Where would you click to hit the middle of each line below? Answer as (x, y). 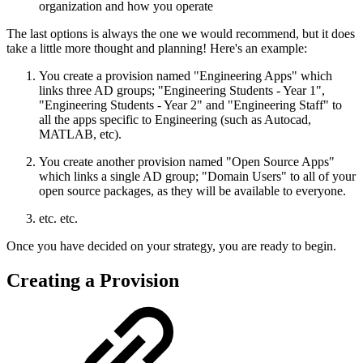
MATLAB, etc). (80, 135)
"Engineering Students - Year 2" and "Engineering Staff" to (190, 105)
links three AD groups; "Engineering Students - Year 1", (182, 91)
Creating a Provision (93, 281)
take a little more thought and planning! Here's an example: (157, 49)
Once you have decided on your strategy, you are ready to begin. (175, 246)
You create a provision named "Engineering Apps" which (186, 76)
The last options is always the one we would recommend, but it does (181, 34)
